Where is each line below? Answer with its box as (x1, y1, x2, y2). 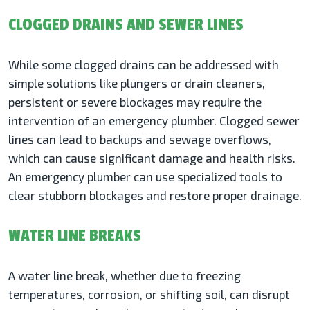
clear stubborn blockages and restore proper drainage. (8, 188, 302, 203)
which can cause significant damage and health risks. (8, 151, 295, 165)
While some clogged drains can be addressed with (8, 57, 279, 72)
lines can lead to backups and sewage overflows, (8, 132, 271, 147)
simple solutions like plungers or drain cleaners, (8, 76, 265, 91)
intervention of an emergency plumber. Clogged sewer (8, 113, 300, 128)
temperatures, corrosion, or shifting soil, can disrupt (8, 287, 290, 302)
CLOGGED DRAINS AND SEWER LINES (8, 15, 244, 35)
